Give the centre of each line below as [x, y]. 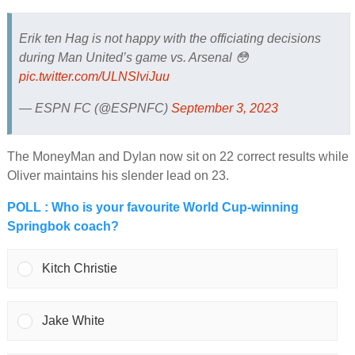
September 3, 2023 [224, 108]
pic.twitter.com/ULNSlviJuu [94, 76]
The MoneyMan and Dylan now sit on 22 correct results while [177, 157]
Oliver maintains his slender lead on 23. [118, 176]
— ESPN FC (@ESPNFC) [95, 108]
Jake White [74, 321]
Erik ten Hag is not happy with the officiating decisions [170, 38]
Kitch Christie [80, 269]
